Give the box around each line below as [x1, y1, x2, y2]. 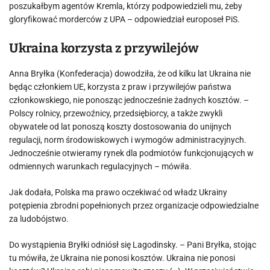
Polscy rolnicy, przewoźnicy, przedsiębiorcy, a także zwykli [9, 108, 222, 118]
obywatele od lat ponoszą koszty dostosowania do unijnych [9, 122, 231, 131]
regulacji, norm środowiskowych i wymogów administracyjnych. [9, 135, 246, 145]
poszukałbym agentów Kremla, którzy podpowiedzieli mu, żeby [9, 1, 242, 11]
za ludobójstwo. [9, 214, 69, 224]
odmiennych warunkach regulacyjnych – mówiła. [9, 162, 192, 171]
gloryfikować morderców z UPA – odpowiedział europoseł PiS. [9, 14, 240, 24]
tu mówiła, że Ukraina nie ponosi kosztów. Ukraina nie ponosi [9, 253, 235, 263]
